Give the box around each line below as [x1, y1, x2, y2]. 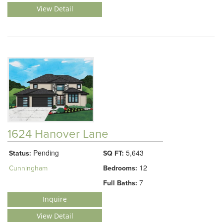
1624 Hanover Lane [7, 127, 109, 142]
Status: [9, 149, 31, 158]
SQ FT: [103, 149, 124, 158]
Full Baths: [103, 179, 137, 188]
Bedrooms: [103, 164, 137, 173]
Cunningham [9, 164, 48, 173]
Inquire [43, 194, 67, 204]
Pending [31, 148, 59, 158]
